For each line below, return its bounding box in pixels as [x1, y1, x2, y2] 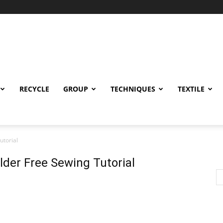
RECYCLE [19, 84, 49, 94]
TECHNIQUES [111, 84, 155, 94]
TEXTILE [178, 84, 205, 94]
